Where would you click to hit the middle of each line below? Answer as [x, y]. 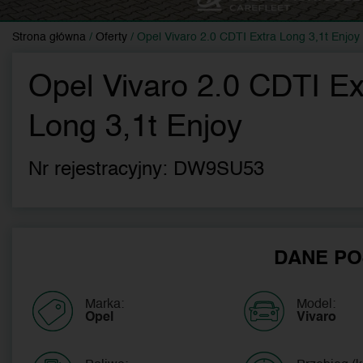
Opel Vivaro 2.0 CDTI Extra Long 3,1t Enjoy [248, 37]
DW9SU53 [219, 170]
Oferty [111, 37]
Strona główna [49, 37]
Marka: [105, 304]
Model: [316, 304]
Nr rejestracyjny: [101, 170]
